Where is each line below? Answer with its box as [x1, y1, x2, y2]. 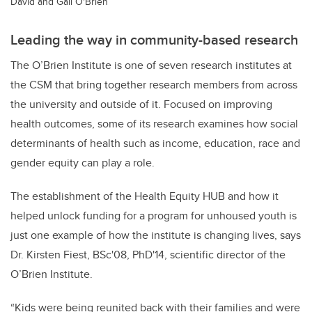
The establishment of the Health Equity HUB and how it [10, 188, 279, 205]
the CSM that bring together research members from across [10, 77, 297, 93]
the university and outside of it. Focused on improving [10, 96, 272, 113]
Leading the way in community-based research [10, 29, 298, 50]
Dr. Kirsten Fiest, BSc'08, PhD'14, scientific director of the [10, 247, 286, 263]
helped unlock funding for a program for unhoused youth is [10, 208, 297, 224]
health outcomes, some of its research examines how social [10, 116, 298, 132]
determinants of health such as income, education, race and [10, 135, 300, 152]
